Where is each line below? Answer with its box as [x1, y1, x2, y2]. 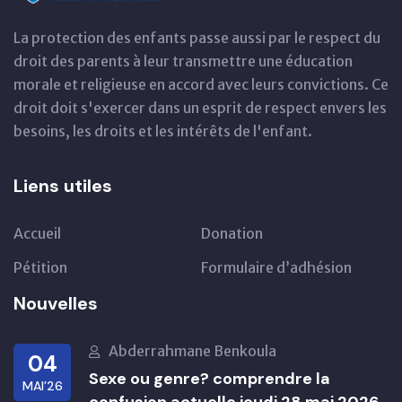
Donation [201, 223, 263, 242]
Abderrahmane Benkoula [109, 341, 276, 360]
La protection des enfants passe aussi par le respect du [13, 28, 380, 47]
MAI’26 [22, 377, 63, 394]
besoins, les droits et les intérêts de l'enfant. [13, 121, 312, 140]
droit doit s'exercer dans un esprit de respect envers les [13, 98, 387, 117]
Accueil [13, 223, 61, 242]
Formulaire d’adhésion [201, 258, 352, 276]
